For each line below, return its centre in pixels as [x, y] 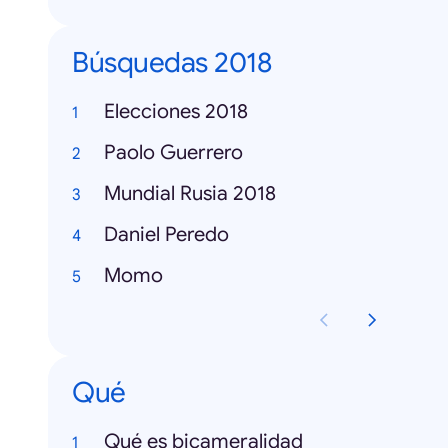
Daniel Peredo [166, 234]
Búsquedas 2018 [171, 62]
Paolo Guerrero [173, 152]
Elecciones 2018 [176, 111]
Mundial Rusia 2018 [190, 193]
